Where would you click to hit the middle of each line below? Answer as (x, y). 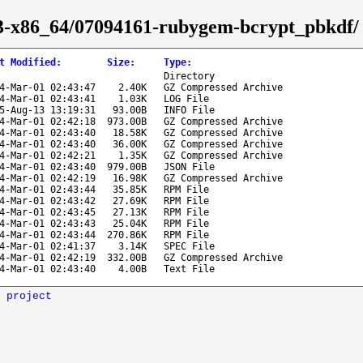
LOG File (186, 98)
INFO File (189, 110)
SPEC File (189, 246)
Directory (189, 76)
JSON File (189, 167)
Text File (189, 269)
